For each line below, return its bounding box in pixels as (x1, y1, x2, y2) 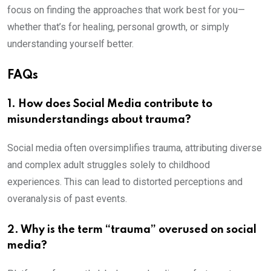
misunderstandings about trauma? (7, 114, 191, 126)
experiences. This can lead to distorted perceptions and (7, 176, 243, 188)
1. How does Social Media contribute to (7, 99, 212, 110)
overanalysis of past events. (7, 193, 127, 205)
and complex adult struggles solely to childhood (7, 159, 210, 171)
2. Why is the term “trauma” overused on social (7, 224, 256, 236)
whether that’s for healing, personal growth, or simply (7, 21, 229, 33)
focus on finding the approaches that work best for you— (7, 4, 245, 16)
